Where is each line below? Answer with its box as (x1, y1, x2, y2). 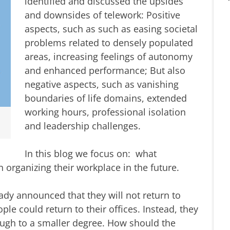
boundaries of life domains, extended (25, 91, 187, 104)
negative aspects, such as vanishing (25, 78, 179, 90)
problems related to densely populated (25, 36, 193, 49)
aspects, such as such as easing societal (25, 22, 198, 35)
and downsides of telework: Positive (25, 8, 180, 21)
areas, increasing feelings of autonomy (25, 50, 193, 63)
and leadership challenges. (25, 119, 141, 132)
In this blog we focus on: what (25, 147, 157, 160)
